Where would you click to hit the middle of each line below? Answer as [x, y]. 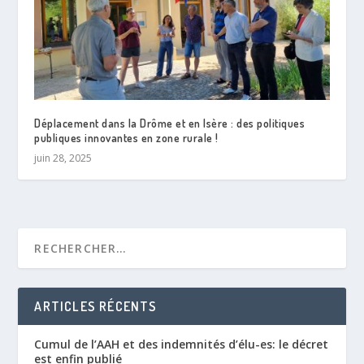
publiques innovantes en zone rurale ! [126, 137]
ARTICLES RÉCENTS [96, 306]
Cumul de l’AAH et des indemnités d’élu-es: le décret [182, 344]
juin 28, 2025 [63, 158]
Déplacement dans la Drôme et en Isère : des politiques [170, 123]
